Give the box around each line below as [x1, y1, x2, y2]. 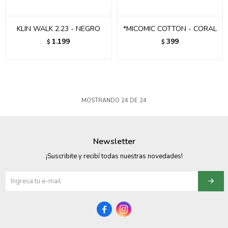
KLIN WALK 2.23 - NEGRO [16, 24, 100, 34]
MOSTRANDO [81, 97, 121, 104]
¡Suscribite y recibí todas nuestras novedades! [45, 152, 183, 161]
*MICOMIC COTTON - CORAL [123, 24, 217, 34]
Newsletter [93, 136, 135, 147]
